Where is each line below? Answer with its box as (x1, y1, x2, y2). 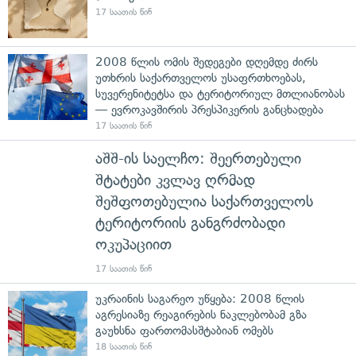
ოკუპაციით (95, 234, 172, 253)
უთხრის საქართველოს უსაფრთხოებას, (95, 70, 306, 85)
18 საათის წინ (95, 341, 152, 352)
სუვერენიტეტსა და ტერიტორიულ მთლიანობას (95, 86, 345, 101)
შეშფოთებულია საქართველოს (95, 192, 313, 211)
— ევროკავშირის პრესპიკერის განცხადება (95, 102, 323, 117)
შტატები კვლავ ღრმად (95, 170, 255, 189)
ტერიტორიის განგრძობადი (95, 213, 285, 232)
